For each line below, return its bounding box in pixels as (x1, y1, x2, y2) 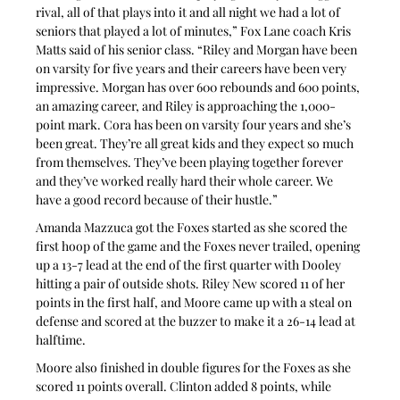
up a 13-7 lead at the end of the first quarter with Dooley (36, 256, 345, 274)
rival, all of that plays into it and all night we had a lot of (36, 4, 344, 21)
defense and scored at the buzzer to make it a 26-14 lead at (36, 312, 359, 330)
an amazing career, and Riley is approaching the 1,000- (36, 97, 337, 115)
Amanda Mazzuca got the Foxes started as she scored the (36, 219, 351, 237)
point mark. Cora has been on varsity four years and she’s (36, 116, 354, 134)
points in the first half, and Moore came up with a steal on (36, 294, 355, 312)
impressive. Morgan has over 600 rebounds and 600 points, (36, 79, 363, 96)
